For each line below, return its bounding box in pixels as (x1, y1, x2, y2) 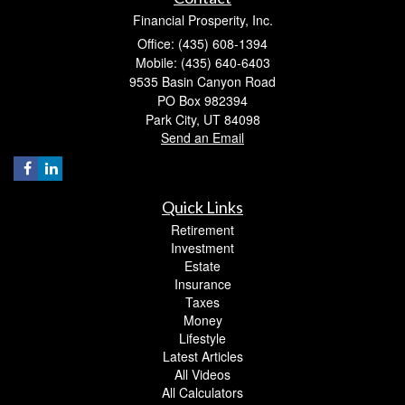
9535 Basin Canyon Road (129, 72, 276, 91)
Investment (171, 239, 234, 258)
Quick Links (162, 197, 243, 218)
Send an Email (161, 128, 244, 147)
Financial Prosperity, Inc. (132, 11, 273, 30)
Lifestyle (179, 329, 226, 348)
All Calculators (162, 383, 243, 402)
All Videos (174, 365, 231, 384)
